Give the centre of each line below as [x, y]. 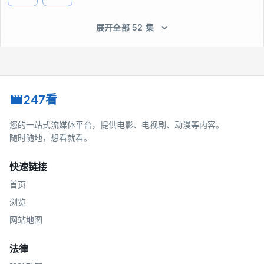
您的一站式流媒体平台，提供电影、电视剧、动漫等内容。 [117, 124]
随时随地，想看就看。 [51, 137]
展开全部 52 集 [125, 27]
